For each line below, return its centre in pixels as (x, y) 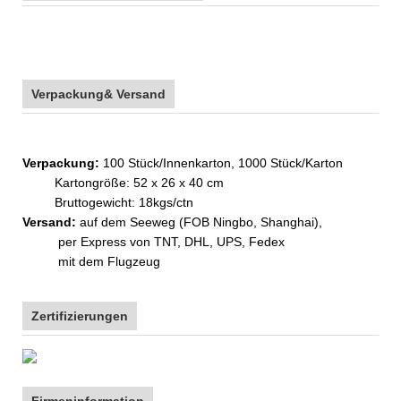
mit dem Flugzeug (91, 261)
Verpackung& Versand (98, 94)
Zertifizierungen (80, 316)
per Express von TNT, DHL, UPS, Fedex (154, 241)
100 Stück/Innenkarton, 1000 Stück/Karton (223, 162)
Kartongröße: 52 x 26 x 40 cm (123, 182)
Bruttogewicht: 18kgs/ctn (108, 202)
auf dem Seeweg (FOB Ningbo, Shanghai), (199, 222)
